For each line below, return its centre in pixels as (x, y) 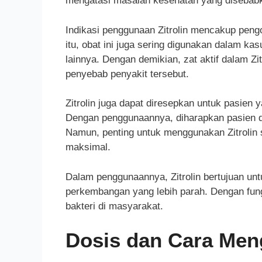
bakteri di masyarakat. (114, 206)
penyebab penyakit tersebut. (127, 74)
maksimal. (88, 147)
